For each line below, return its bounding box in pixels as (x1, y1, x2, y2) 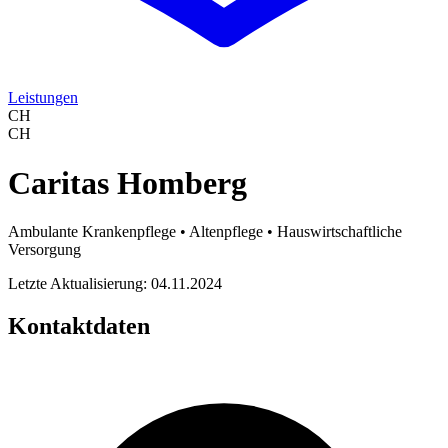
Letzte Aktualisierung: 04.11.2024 (8, 275, 222, 293)
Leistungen (8, 89, 78, 107)
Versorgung (8, 241, 81, 259)
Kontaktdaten (8, 313, 150, 340)
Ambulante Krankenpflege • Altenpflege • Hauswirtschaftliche (8, 223, 402, 241)
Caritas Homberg (8, 164, 247, 201)
